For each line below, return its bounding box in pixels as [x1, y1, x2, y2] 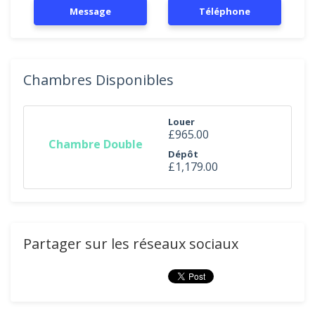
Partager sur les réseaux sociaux [23, 234, 238, 253]
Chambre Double [49, 136, 143, 152]
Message [70, 5, 111, 18]
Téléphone [199, 5, 250, 18]
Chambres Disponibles [23, 70, 174, 89]
